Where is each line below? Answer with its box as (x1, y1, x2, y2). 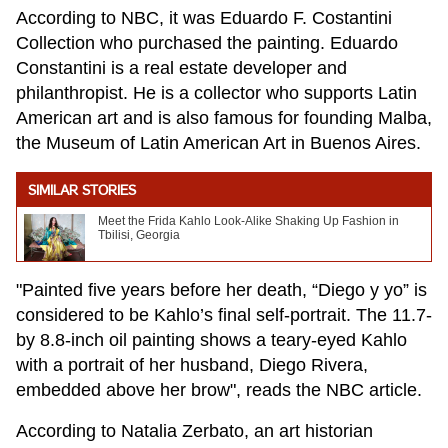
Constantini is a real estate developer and (16, 58, 347, 79)
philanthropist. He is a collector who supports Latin (16, 83, 417, 104)
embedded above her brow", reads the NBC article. (16, 380, 422, 401)
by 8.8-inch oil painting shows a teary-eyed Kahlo (16, 330, 407, 351)
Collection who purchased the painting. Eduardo (16, 33, 398, 54)
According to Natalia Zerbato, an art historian (16, 421, 373, 442)
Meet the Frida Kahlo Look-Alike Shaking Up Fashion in (98, 214, 399, 229)
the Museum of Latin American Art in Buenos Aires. (16, 133, 421, 154)
